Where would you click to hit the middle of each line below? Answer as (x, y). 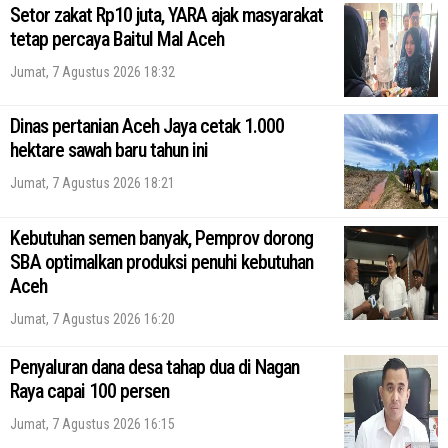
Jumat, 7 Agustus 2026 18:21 (92, 183)
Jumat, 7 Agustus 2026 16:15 (92, 423)
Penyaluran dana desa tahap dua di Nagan (154, 366)
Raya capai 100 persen (89, 390)
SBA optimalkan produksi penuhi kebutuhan (161, 261)
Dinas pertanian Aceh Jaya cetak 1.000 (147, 126)
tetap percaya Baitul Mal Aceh (117, 39)
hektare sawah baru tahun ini (109, 150)
